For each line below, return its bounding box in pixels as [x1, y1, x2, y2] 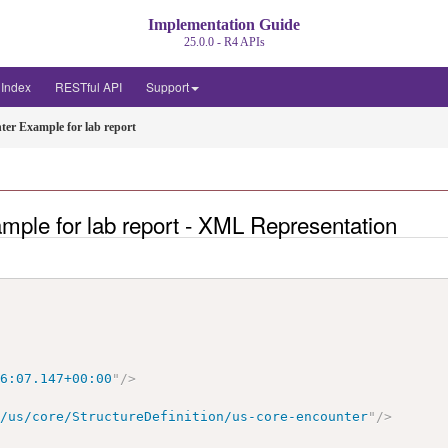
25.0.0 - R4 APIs [183, 35, 265, 49]
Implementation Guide [148, 16, 300, 33]
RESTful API [55, 78, 122, 95]
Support [146, 78, 189, 95]
